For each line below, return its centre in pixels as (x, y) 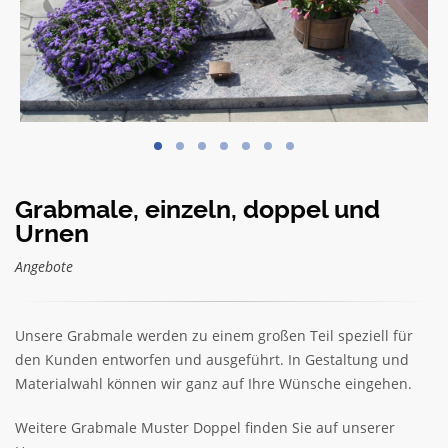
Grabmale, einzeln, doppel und (197, 209)
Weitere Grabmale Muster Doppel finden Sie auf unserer (205, 427)
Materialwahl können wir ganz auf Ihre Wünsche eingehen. (213, 383)
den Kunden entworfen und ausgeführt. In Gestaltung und (212, 359)
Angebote (44, 266)
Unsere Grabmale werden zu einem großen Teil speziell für (214, 335)
